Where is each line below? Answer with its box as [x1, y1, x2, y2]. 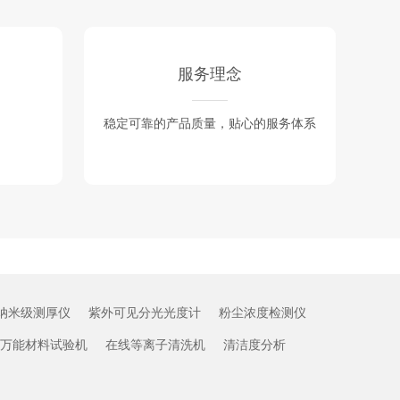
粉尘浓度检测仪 [219, 305, 306, 320]
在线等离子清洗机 [105, 337, 205, 352]
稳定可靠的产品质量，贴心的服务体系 [104, 116, 316, 130]
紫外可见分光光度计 [88, 305, 201, 320]
